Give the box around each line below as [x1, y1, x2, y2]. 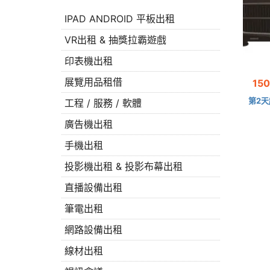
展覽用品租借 [64, 76, 122, 88]
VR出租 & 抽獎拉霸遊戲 [64, 34, 166, 46]
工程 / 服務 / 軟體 [64, 97, 142, 109]
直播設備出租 [64, 181, 122, 193]
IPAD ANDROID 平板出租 [64, 13, 175, 25]
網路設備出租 [64, 224, 122, 236]
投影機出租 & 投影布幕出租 [64, 160, 183, 172]
